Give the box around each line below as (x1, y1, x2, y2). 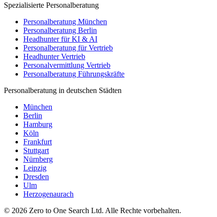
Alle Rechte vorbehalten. (105, 206, 181, 215)
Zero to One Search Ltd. (27, 206, 105, 215)
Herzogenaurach (23, 190, 74, 199)
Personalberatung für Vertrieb (23, 44, 113, 52)
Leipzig (23, 164, 46, 172)
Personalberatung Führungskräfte (23, 70, 124, 78)
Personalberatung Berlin (23, 26, 97, 35)
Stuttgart (23, 146, 49, 155)
